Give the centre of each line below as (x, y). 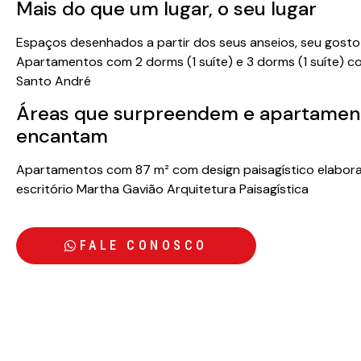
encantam (62, 136)
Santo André (54, 81)
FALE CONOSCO (143, 245)
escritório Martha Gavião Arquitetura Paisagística (162, 189)
